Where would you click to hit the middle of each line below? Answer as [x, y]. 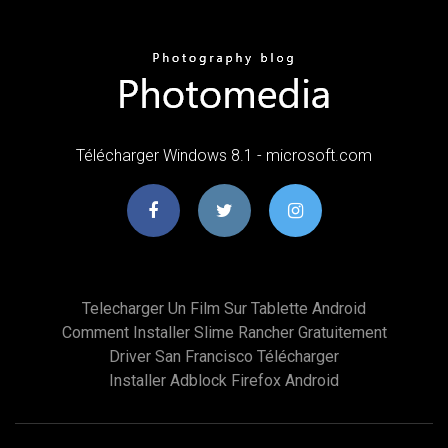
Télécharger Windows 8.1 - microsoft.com [224, 155]
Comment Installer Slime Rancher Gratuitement [224, 332]
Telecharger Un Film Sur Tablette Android [224, 308]
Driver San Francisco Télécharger [224, 356]
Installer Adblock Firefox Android [224, 380]
